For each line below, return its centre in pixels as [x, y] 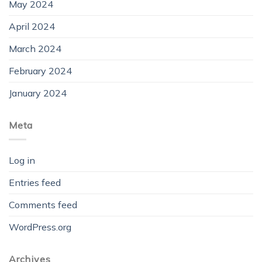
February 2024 [40, 70]
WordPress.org [40, 227]
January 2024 [38, 93]
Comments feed [43, 205]
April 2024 [32, 26]
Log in [22, 161]
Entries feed [35, 183]
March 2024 [35, 48]
